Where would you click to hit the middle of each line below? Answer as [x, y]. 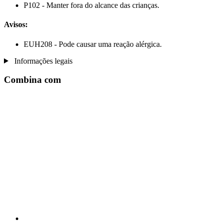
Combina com [33, 80]
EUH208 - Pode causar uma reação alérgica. [93, 44]
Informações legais [42, 61]
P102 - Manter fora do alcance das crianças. [92, 5]
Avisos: [16, 25]
